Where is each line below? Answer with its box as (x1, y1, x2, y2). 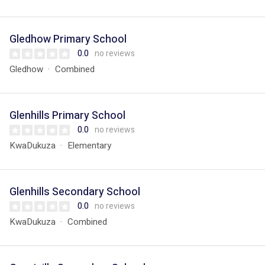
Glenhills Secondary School (9, 184, 140, 200)
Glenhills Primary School (9, 108, 125, 124)
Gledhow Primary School (9, 31, 127, 47)
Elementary (67, 139, 111, 152)
